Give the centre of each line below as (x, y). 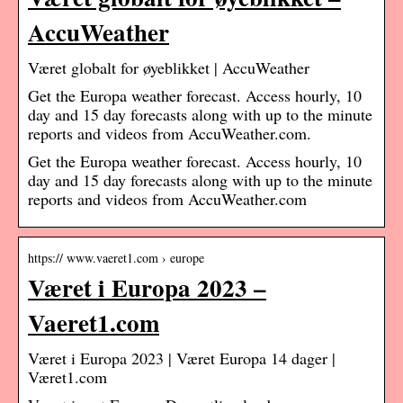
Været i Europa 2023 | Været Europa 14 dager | (182, 358)
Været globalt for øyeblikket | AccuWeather (169, 68)
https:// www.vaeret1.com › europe (116, 258)
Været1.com (67, 377)
